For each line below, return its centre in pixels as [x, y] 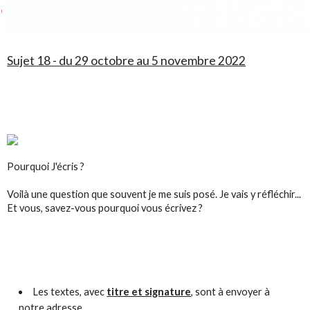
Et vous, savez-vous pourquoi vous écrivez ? [106, 208]
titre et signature [149, 292]
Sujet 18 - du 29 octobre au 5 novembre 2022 [127, 60]
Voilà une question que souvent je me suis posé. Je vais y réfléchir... [154, 194]
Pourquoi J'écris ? [46, 166]
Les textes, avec [70, 292]
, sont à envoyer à [231, 292]
